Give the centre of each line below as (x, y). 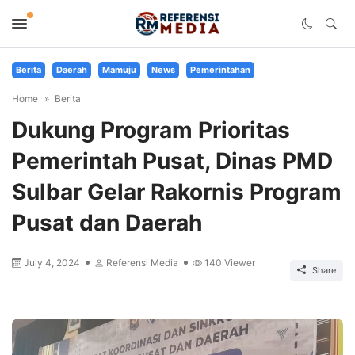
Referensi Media (143, 263)
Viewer (239, 263)
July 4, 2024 (53, 263)
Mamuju (119, 70)
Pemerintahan (220, 70)
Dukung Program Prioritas (151, 130)
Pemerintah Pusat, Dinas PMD (172, 161)
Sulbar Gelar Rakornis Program (177, 192)
